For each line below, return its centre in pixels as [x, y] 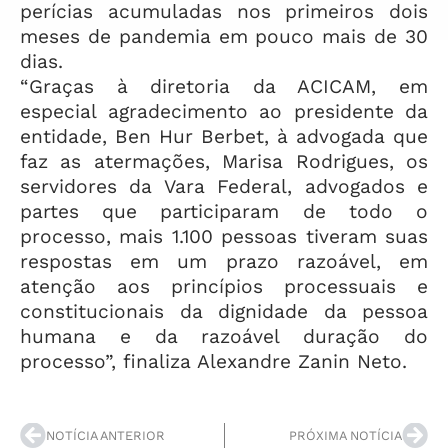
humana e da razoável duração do [224, 337]
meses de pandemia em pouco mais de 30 [224, 37]
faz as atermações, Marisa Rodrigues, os [224, 162]
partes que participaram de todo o [224, 212]
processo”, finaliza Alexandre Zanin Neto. [213, 362]
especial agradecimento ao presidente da [224, 112]
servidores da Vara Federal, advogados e [224, 187]
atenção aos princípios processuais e [224, 287]
